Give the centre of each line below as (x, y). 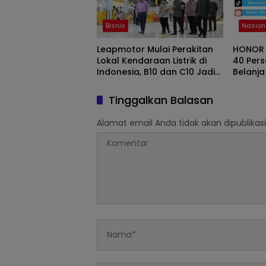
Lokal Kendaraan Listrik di (152, 60)
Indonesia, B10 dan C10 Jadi (156, 72)
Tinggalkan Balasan (161, 100)
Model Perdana (130, 83)
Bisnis (115, 25)
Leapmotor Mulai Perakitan (155, 49)
